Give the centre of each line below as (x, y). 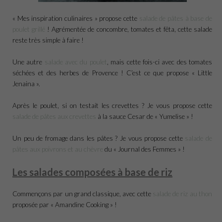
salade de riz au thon (182, 193)
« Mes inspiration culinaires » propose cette (76, 18)
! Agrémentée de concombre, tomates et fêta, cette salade (129, 29)
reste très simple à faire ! (48, 40)
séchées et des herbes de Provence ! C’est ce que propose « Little (112, 72)
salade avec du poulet (76, 61)
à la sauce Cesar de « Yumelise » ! (145, 116)
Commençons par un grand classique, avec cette (83, 193)
